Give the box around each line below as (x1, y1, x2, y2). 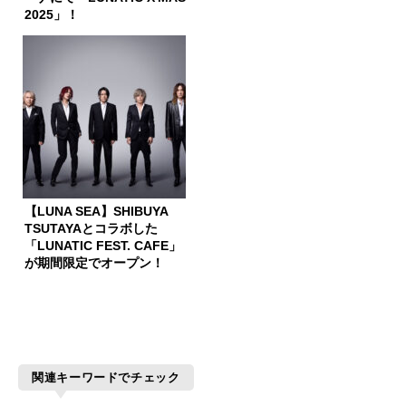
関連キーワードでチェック (32, 370, 180, 384)
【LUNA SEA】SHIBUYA (24, 205, 168, 219)
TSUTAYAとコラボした (24, 222, 158, 237)
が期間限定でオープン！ (24, 256, 164, 271)
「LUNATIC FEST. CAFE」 (24, 239, 181, 254)
